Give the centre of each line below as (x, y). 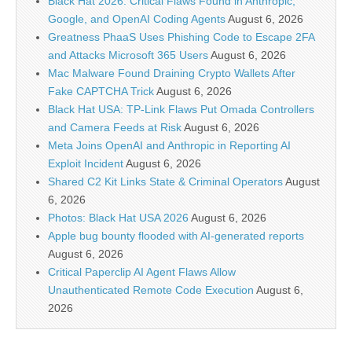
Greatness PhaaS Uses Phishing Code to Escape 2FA (181, 37)
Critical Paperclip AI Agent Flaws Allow (142, 272)
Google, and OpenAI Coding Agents (137, 19)
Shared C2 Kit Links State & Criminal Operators (165, 182)
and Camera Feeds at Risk (115, 128)
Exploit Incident (86, 164)
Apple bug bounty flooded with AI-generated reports (176, 236)
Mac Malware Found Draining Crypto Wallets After (172, 73)
